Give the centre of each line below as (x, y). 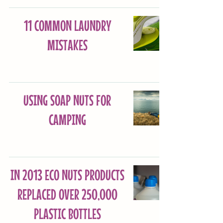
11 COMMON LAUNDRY (67, 26)
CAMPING (67, 120)
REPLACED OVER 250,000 (67, 194)
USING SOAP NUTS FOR (67, 100)
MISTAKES (67, 45)
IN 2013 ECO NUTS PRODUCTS (67, 175)
